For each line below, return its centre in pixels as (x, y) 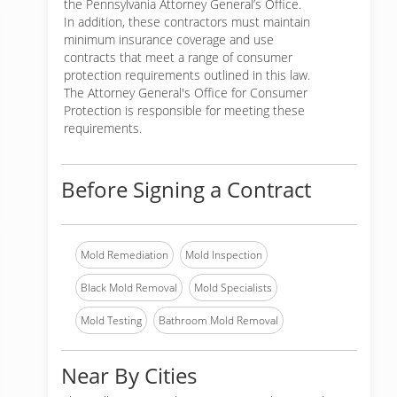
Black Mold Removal (129, 288)
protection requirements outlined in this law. (187, 75)
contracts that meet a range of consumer (178, 57)
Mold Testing (111, 320)
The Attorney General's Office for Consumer (186, 93)
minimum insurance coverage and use (169, 39)
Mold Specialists (233, 288)
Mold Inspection (224, 255)
